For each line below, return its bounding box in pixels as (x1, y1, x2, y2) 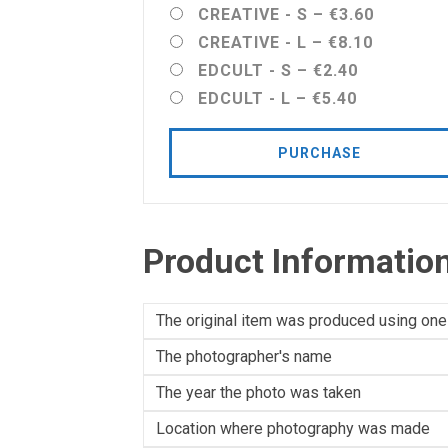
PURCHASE (277, 145, 361, 161)
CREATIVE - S (198, 5, 308, 24)
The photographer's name (156, 347, 332, 366)
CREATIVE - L (198, 33, 307, 52)
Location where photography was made (156, 419, 430, 438)
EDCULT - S (198, 61, 292, 80)
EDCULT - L (198, 89, 291, 108)
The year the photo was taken (156, 383, 361, 402)
